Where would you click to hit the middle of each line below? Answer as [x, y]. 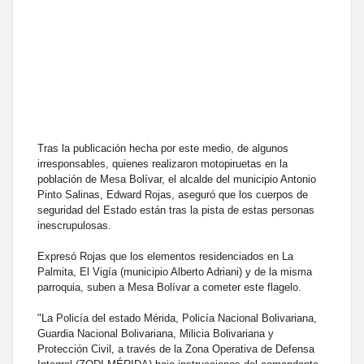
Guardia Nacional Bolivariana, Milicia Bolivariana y [156, 334]
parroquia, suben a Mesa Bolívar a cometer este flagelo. [169, 288]
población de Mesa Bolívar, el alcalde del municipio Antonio [177, 180]
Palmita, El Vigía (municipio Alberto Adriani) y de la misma [175, 272]
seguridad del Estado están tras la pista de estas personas [176, 210]
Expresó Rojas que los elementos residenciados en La [165, 257]
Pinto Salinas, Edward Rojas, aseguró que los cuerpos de [173, 195]
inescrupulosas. [74, 226]
